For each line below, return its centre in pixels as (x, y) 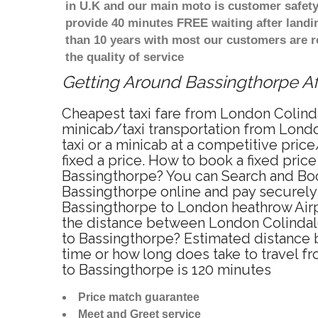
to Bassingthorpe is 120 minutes (166, 270)
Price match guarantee (139, 297)
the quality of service (125, 57)
